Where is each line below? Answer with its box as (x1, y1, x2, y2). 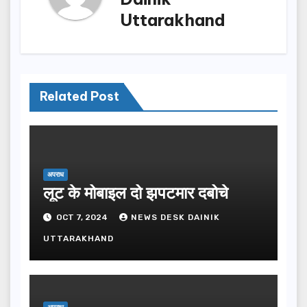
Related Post (39, 88, 119, 104)
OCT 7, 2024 (53, 212, 110, 222)
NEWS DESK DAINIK (130, 212, 220, 222)
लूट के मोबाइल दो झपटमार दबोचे (42, 182, 228, 204)
